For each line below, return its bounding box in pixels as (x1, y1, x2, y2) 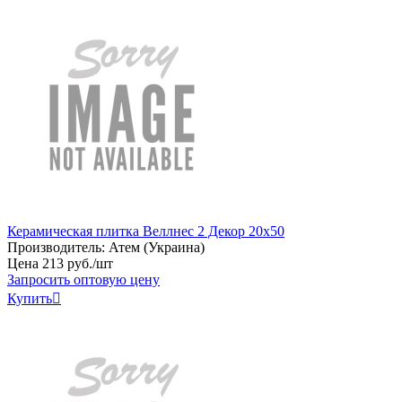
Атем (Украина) (109, 239, 205, 255)
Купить (7, 290, 52, 306)
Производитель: (7, 239, 105, 255)
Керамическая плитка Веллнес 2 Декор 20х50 (7, 223, 284, 239)
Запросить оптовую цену (7, 271, 160, 287)
